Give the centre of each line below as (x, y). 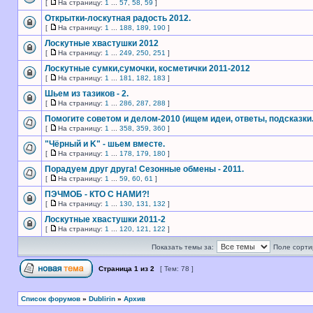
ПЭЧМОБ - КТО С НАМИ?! (97, 194)
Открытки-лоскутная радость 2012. (118, 18)
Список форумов (51, 299)
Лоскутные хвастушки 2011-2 (105, 219)
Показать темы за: (183, 247)
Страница (115, 269)
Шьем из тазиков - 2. (87, 94)
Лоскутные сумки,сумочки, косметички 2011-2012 (147, 68)
